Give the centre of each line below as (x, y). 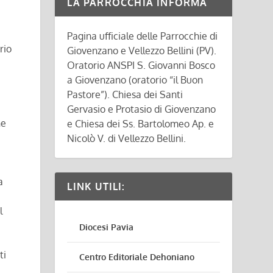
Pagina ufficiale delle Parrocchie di (143, 36)
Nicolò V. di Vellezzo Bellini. (127, 138)
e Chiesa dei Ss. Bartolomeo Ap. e (141, 124)
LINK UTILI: (96, 186)
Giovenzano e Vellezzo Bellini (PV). (142, 51)
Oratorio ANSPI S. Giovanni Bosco (141, 65)
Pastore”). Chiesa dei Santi (125, 94)
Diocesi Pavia (107, 227)
